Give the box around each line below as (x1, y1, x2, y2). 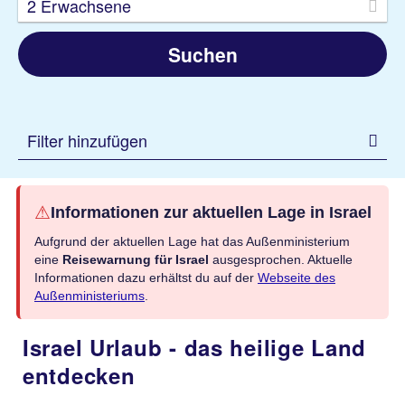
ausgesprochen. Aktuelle (209, 252, 353, 267)
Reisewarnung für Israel (62, 252, 209, 267)
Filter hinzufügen (27, 128, 147, 152)
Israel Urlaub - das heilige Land (23, 332, 367, 363)
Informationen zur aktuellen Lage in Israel (51, 202, 372, 221)
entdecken (23, 360, 136, 391)
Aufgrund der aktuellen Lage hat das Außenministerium (34, 234, 350, 249)
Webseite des (258, 270, 335, 285)
